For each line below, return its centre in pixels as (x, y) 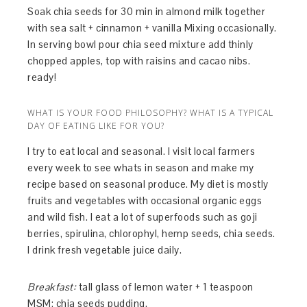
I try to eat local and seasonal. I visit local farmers (142, 151)
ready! (42, 77)
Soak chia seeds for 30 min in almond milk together (147, 11)
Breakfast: (52, 286)
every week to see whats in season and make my (141, 167)
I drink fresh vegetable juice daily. (105, 249)
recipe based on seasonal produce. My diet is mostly (148, 184)
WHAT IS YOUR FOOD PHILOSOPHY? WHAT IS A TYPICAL (151, 112)
